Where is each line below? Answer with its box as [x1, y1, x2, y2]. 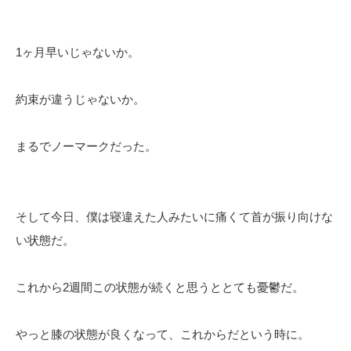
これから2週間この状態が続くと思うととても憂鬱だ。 [16, 280, 304, 295]
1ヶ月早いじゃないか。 [16, 45, 139, 60]
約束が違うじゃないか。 [16, 92, 145, 107]
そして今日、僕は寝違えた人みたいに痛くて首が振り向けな [16, 210, 333, 224]
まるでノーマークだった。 [16, 139, 157, 154]
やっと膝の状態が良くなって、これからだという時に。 [16, 327, 309, 342]
